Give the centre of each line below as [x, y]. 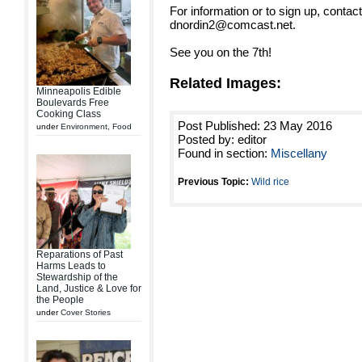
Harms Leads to [71, 266]
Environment [84, 126]
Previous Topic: [213, 182]
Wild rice [270, 182]
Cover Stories [86, 312]
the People [60, 300]
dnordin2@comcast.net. [233, 25]
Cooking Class [69, 114]
